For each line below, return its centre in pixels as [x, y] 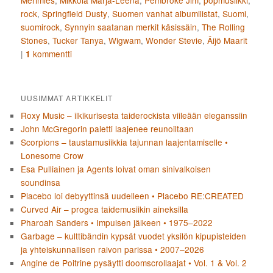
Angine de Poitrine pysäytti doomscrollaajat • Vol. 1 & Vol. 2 [134, 262]
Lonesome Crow [52, 155]
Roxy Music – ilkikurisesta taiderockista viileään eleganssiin [134, 115]
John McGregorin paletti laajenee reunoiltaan [108, 128]
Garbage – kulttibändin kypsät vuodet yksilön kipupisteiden [134, 236]
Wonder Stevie [174, 40]
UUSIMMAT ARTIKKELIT [67, 97]
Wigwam [125, 40]
